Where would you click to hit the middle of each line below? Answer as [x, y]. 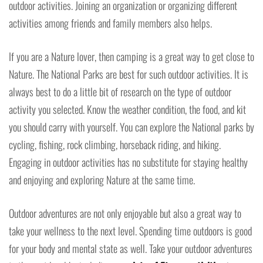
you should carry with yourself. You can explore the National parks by [131, 127]
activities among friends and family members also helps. [110, 23]
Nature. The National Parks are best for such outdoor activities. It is [129, 74]
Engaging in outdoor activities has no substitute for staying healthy [128, 162]
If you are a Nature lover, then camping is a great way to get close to [131, 57]
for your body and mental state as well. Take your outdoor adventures [131, 249]
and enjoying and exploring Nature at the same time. [102, 180]
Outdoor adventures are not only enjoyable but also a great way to [125, 213]
